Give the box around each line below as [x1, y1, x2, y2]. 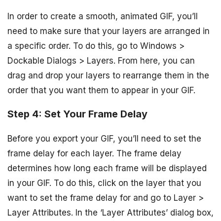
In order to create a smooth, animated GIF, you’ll [7, 11, 198, 21]
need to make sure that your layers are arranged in [7, 26, 210, 36]
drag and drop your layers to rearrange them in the [7, 70, 209, 80]
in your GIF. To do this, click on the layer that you [7, 178, 201, 188]
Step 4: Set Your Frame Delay [7, 108, 147, 120]
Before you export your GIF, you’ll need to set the [7, 134, 201, 144]
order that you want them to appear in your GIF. [7, 85, 195, 95]
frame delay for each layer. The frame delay [7, 148, 182, 159]
